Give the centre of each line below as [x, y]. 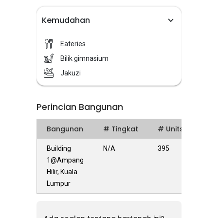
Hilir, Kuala [62, 172]
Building [59, 148]
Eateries [73, 44]
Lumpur [59, 183]
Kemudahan [66, 20]
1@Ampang [65, 160]
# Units [171, 129]
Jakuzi [71, 73]
